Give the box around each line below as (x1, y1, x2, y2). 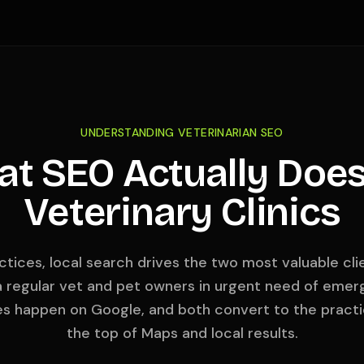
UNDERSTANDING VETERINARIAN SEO (80, 125, 284, 140)
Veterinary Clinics (24, 188, 340, 236)
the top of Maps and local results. (66, 323, 298, 343)
